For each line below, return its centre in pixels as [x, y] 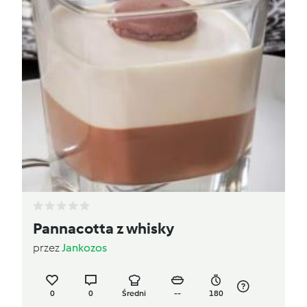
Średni [134, 294]
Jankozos [84, 248]
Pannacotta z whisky [103, 229]
